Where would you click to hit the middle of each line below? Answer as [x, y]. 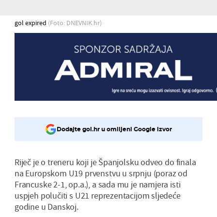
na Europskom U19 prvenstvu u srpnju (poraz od [101, 173]
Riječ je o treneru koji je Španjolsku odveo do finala [105, 162]
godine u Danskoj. [46, 206]
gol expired [31, 23]
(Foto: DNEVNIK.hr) [75, 23]
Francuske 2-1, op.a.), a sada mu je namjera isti [98, 184]
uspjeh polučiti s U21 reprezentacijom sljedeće [98, 195]
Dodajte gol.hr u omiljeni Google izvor [114, 129]
